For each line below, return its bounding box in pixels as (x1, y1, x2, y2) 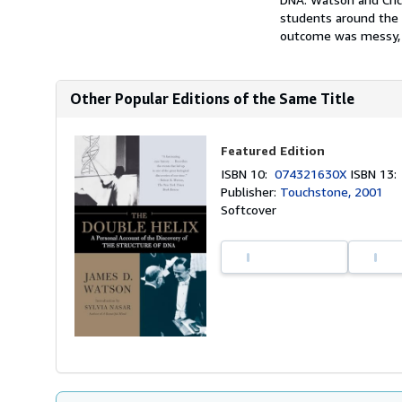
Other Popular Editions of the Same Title (70, 90, 354, 108)
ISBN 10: (221, 166, 275, 181)
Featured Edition (221, 143, 326, 158)
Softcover (221, 202, 277, 217)
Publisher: (221, 184, 281, 199)
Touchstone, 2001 (280, 184, 384, 199)
